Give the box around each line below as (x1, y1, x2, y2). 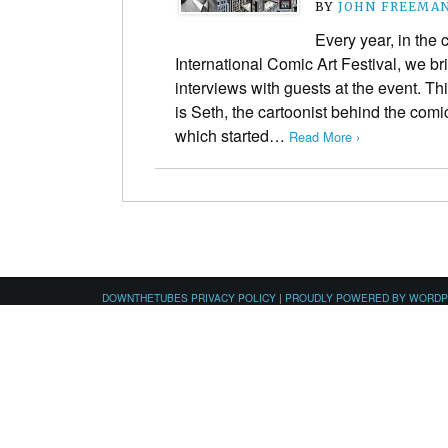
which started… (175, 123, 289, 147)
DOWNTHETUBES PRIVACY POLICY (102, 289, 276, 305)
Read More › (289, 126, 360, 146)
